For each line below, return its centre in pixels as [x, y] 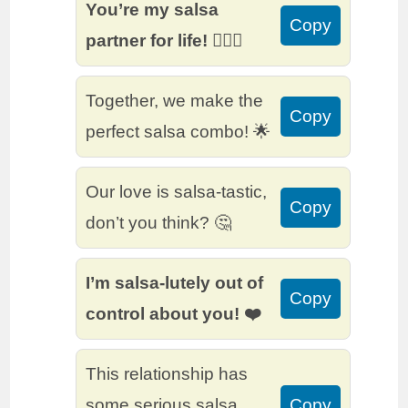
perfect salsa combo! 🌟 [178, 132]
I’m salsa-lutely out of [175, 283]
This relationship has [167, 374]
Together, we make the [175, 101]
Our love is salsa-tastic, [177, 192]
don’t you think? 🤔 [159, 223]
